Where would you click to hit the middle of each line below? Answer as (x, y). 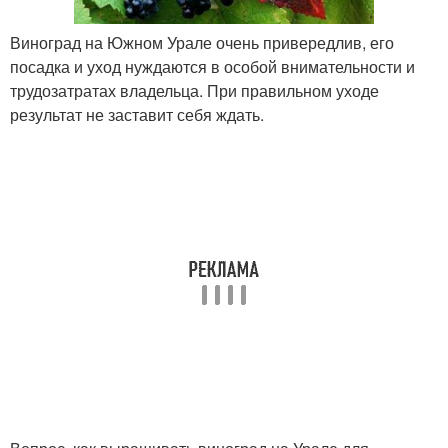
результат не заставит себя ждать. (137, 115)
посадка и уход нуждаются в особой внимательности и (212, 67)
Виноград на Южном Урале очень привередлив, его (202, 43)
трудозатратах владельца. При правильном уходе (194, 91)
